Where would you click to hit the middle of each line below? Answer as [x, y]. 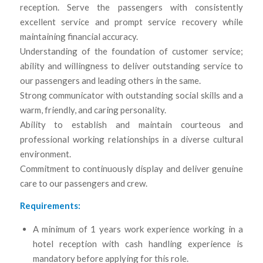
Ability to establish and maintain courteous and [131, 124]
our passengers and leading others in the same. [110, 80]
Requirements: [50, 205]
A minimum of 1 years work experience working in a [138, 229]
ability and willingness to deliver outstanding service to [131, 65]
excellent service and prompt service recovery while [131, 21]
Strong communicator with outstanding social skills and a [131, 95]
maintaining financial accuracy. [79, 36]
